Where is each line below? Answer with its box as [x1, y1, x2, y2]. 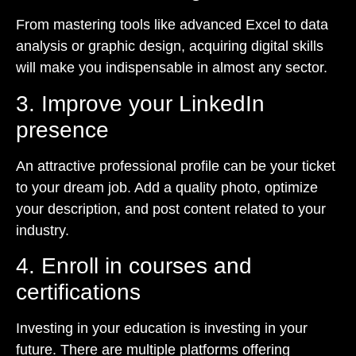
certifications [16, 280, 141, 305]
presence [16, 117, 109, 142]
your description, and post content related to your [16, 200, 326, 217]
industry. [16, 222, 69, 238]
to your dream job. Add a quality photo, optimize [16, 179, 318, 195]
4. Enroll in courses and [16, 253, 252, 279]
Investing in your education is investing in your [16, 320, 308, 337]
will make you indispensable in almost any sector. [16, 60, 327, 76]
